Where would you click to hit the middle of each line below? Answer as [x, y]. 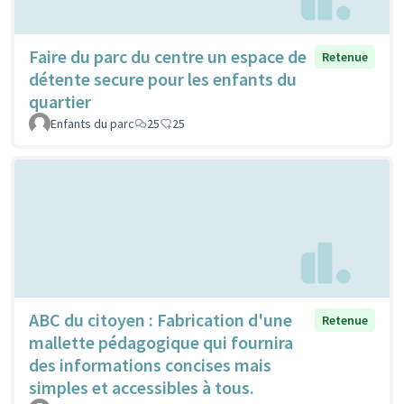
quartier [60, 101]
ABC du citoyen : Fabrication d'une [161, 319]
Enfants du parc [92, 123]
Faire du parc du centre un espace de [168, 56]
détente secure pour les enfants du [163, 78]
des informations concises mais [150, 364]
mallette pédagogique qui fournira [161, 342]
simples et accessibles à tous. [142, 387]
